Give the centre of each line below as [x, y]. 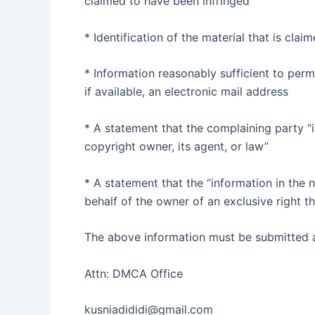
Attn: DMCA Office [134, 273]
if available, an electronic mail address [186, 92]
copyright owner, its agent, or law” [176, 146]
